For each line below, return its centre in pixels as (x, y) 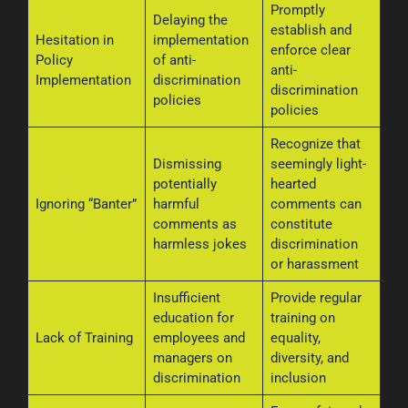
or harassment (314, 264)
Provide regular (316, 297)
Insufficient (186, 297)
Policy (54, 60)
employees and (199, 337)
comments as (194, 224)
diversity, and (309, 357)
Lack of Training (84, 337)
